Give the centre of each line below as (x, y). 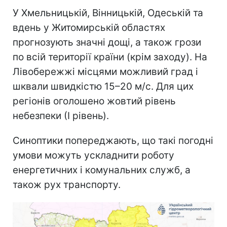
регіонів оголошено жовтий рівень (94, 101)
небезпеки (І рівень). (61, 116)
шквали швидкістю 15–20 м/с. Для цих (103, 87)
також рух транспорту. (67, 185)
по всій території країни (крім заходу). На (110, 57)
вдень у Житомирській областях (89, 28)
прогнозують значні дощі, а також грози (107, 43)
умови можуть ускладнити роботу (93, 156)
